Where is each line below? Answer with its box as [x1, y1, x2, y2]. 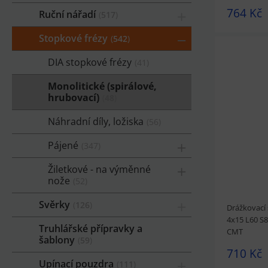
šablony [39, 233, 75, 246]
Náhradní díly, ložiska [48, 114, 144, 128]
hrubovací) [48, 90, 99, 104]
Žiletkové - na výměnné [48, 162, 151, 176]
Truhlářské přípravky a [39, 221, 142, 235]
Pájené [48, 138, 78, 152]
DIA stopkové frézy [48, 55, 132, 69]
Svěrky [39, 197, 70, 211]
